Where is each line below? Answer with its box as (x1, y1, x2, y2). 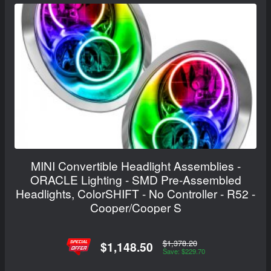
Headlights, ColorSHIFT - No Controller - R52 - (16, 185, 255, 202)
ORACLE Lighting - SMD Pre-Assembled (30, 171, 241, 188)
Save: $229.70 (162, 246, 205, 256)
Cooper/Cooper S (90, 199, 181, 216)
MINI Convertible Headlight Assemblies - (30, 157, 241, 174)
